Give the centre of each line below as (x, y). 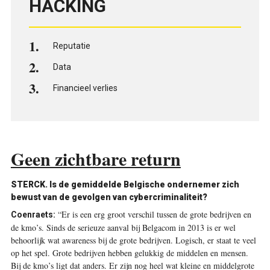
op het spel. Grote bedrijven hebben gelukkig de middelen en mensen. (129, 253)
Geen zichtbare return (96, 159)
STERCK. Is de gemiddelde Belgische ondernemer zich (125, 184)
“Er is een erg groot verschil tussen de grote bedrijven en (153, 214)
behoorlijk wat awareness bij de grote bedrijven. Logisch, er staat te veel (133, 240)
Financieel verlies (85, 88)
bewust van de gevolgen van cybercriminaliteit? (109, 197)
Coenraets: (33, 214)
